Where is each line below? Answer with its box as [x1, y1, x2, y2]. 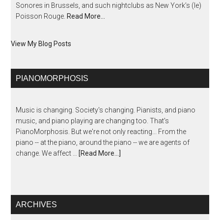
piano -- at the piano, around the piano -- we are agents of [16, 138, 190, 146]
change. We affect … [16, 149, 79, 157]
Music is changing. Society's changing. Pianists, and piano [16, 106, 196, 114]
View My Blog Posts [11, 40, 72, 48]
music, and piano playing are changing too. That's [16, 117, 169, 125]
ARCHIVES [16, 200, 57, 209]
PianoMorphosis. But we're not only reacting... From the [16, 128, 187, 136]
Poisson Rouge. [16, 12, 67, 20]
